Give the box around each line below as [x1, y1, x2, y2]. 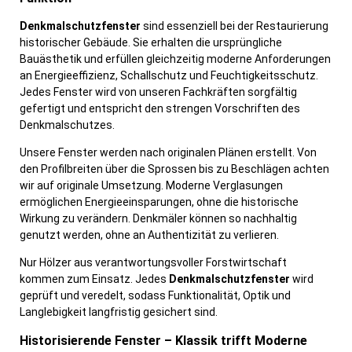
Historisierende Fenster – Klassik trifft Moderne [20, 333, 307, 349]
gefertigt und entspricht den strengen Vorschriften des [20, 102, 300, 115]
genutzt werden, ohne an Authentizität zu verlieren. [20, 229, 279, 242]
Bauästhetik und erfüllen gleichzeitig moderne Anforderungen [20, 53, 331, 66]
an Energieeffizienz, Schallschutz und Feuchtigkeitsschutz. [20, 69, 318, 82]
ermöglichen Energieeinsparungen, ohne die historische [20, 196, 299, 209]
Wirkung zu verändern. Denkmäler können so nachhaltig [20, 212, 297, 225]
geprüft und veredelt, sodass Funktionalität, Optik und [20, 289, 291, 302]
